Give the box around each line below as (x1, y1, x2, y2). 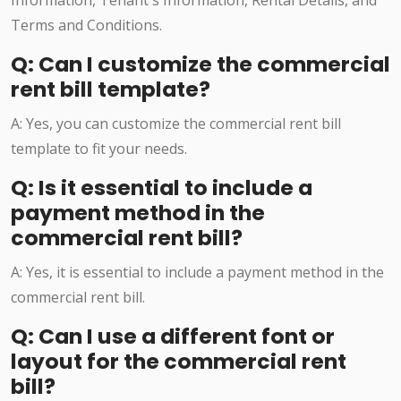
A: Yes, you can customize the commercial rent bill (11, 114, 341, 134)
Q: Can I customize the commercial (11, 49, 390, 80)
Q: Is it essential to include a (11, 173, 312, 203)
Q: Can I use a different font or (11, 321, 335, 352)
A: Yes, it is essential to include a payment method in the (11, 262, 384, 283)
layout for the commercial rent (11, 346, 346, 377)
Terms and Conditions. (11, 15, 162, 36)
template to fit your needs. (11, 139, 187, 159)
